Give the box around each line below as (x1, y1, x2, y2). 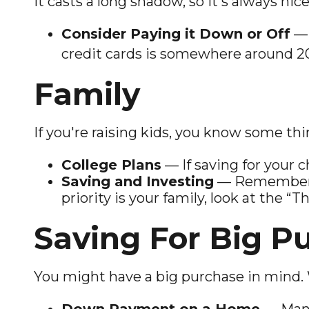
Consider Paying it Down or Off (61, 25, 290, 42)
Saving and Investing (61, 172, 214, 190)
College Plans (61, 156, 161, 173)
